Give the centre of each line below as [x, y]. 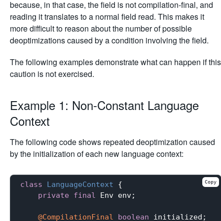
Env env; [116, 195]
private [54, 195]
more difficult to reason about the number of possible [101, 28]
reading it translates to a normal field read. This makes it [107, 17]
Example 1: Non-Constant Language [104, 105]
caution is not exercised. [52, 74]
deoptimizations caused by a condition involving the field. [109, 40]
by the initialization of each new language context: [97, 154]
